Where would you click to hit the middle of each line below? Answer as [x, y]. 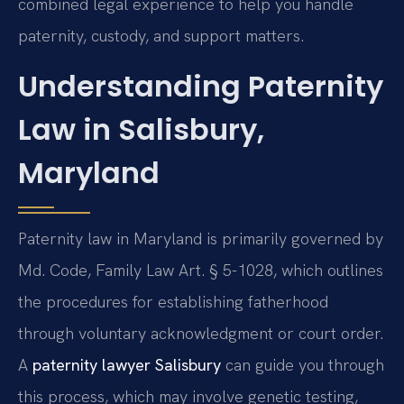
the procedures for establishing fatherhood [173, 301]
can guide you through [303, 364]
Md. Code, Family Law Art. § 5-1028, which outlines [201, 270]
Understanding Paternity [201, 86]
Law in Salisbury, [141, 129]
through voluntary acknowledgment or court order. [201, 333]
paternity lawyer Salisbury [127, 364]
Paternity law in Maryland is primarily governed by [201, 238]
